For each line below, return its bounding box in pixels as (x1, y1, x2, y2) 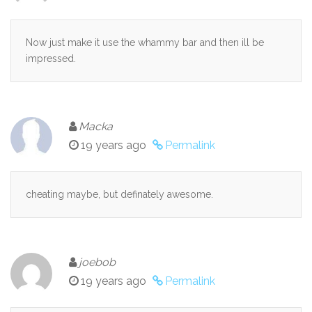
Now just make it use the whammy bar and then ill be (26, 37, 264, 49)
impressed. (26, 53, 76, 65)
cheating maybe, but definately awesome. (26, 189, 213, 201)
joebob (79, 256, 116, 270)
